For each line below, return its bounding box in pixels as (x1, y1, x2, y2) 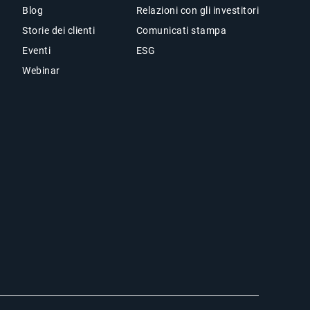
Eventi (22, 45, 51, 57)
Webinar (22, 65, 60, 77)
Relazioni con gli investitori (136, 5, 259, 17)
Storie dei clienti (22, 25, 95, 37)
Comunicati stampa (136, 25, 227, 37)
